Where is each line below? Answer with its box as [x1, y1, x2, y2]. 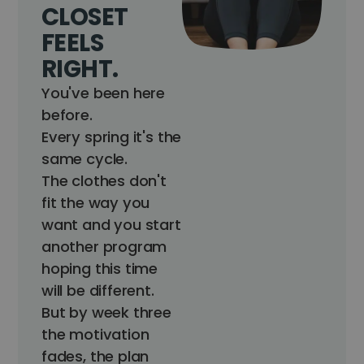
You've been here [41, 83, 166, 103]
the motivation [41, 324, 149, 344]
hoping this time [41, 258, 158, 279]
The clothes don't [41, 171, 167, 191]
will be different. [41, 280, 154, 301]
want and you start [41, 214, 181, 235]
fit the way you [41, 193, 150, 213]
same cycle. [41, 149, 128, 169]
